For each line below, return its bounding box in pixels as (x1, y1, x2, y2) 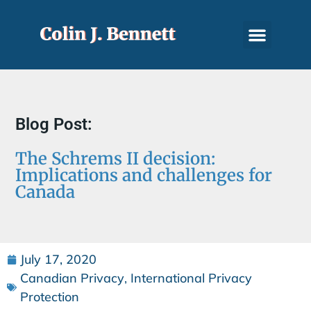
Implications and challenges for (15, 165, 273, 186)
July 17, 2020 (20, 251, 96, 267)
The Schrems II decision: (15, 148, 216, 169)
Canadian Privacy (20, 270, 124, 286)
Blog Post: (15, 115, 93, 134)
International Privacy (131, 270, 252, 286)
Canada (15, 181, 76, 203)
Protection (20, 289, 79, 305)
